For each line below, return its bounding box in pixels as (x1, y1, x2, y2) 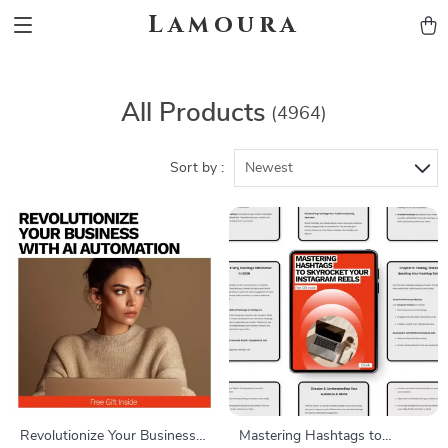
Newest (245, 161, 293, 175)
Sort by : (170, 161, 224, 175)
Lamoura (148, 9, 300, 41)
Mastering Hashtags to (239, 429, 382, 443)
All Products (121, 100, 266, 126)
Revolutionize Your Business (20, 429, 196, 443)
